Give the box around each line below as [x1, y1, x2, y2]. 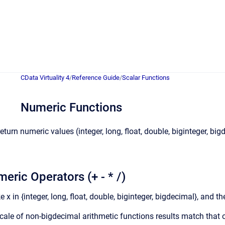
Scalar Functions [122, 74, 170, 81]
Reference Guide [72, 74, 120, 81]
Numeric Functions [21, 100, 122, 115]
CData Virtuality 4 [21, 74, 69, 81]
